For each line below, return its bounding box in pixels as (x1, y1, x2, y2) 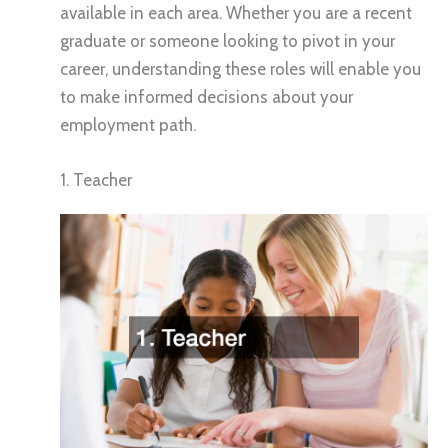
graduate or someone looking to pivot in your (60, 30, 395, 51)
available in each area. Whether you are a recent (60, 2, 412, 23)
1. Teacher (60, 170, 132, 191)
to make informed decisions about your (60, 86, 353, 107)
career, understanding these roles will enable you (60, 58, 421, 79)
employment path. (60, 114, 196, 135)
